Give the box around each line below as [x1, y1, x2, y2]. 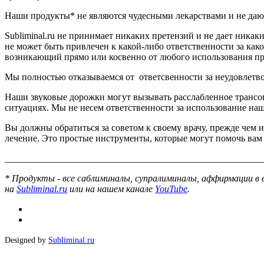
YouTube [155, 184, 187, 194]
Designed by [5, 235, 48, 245]
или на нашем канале [67, 184, 155, 194]
